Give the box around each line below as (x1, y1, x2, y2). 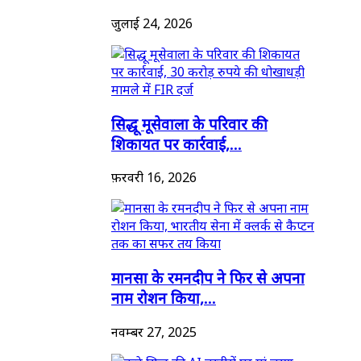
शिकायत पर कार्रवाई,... (111, 133, 242, 154)
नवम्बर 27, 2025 (111, 322, 197, 341)
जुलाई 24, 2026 (111, 14, 193, 32)
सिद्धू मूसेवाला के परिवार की (111, 113, 268, 134)
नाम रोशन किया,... (111, 288, 216, 309)
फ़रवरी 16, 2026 (111, 168, 197, 187)
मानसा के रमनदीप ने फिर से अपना (111, 268, 305, 288)
